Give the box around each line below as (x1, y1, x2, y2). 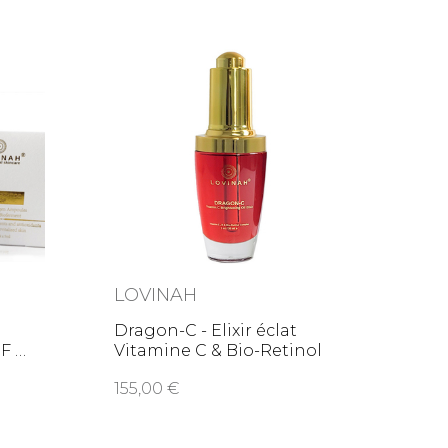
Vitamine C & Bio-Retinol (114, 341, 323, 361)
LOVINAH (114, 284, 198, 307)
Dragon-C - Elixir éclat (114, 321, 298, 341)
